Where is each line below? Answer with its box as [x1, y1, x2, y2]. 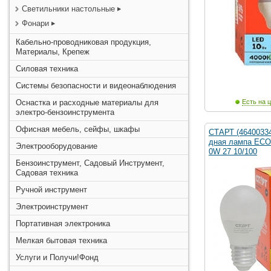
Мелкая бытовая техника [16, 236, 107, 245]
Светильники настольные [22, 4, 117, 13]
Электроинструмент [16, 202, 88, 211]
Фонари [22, 19, 49, 28]
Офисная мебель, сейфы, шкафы [16, 125, 140, 134]
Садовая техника [16, 168, 78, 177]
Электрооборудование [16, 142, 97, 151]
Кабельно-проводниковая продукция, [16, 38, 151, 47]
